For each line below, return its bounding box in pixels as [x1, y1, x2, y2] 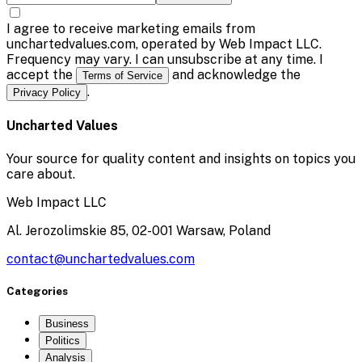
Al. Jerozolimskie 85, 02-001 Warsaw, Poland [6, 222, 271, 238]
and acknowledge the [169, 67, 301, 83]
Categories [6, 284, 68, 297]
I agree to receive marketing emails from [6, 21, 255, 37]
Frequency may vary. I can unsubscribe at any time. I [6, 52, 323, 68]
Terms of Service [82, 69, 162, 82]
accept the [6, 67, 73, 83]
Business [45, 318, 89, 330]
